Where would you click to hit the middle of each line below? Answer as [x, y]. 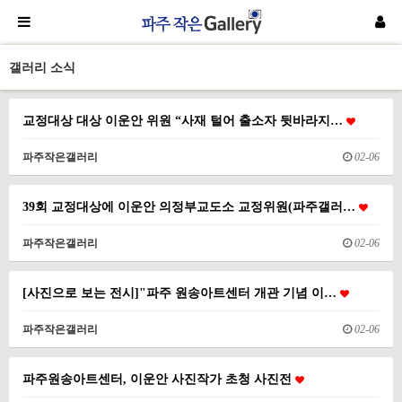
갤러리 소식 [42, 67]
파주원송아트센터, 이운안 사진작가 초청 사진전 [159, 379]
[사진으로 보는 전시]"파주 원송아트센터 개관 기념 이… [181, 293]
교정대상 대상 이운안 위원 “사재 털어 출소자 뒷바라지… [184, 120]
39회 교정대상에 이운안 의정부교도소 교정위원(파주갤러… [191, 206]
